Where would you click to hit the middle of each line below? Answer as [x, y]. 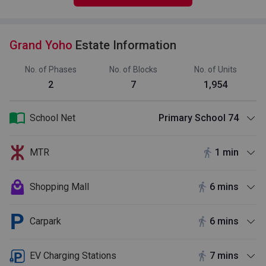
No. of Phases [50, 69]
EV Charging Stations [73, 256]
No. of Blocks [133, 69]
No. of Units [215, 69]
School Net [53, 118]
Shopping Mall [59, 187]
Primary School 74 [199, 118]
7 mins [224, 256]
